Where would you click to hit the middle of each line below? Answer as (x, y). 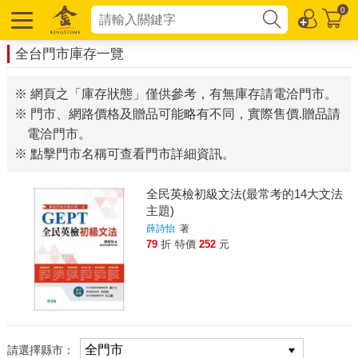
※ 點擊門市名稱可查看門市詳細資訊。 (124, 154)
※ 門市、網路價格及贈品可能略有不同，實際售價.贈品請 (177, 114)
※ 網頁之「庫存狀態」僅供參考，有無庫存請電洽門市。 (175, 94)
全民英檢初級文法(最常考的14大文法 (244, 194)
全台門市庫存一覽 (69, 54)
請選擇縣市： (42, 350)
